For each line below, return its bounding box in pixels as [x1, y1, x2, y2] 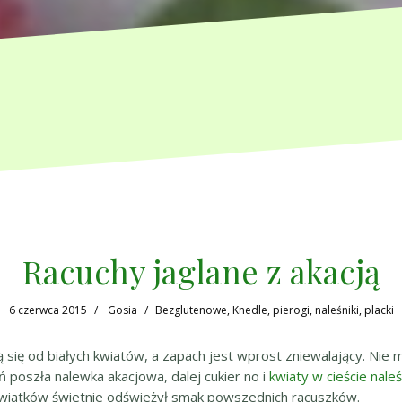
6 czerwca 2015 [8, 301, 87, 318]
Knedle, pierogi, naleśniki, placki [232, 301, 394, 318]
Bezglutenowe [154, 301, 227, 318]
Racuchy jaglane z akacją [22, 249, 380, 293]
